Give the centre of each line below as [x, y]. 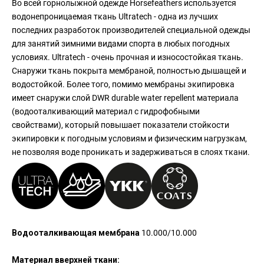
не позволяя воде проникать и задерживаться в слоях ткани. [131, 152]
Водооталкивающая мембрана [77, 233]
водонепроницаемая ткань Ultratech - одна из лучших [115, 17]
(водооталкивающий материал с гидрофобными [106, 112]
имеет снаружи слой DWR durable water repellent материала [126, 98]
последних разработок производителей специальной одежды [131, 30]
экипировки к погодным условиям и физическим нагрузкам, [130, 139]
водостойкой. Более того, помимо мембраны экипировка [123, 85]
